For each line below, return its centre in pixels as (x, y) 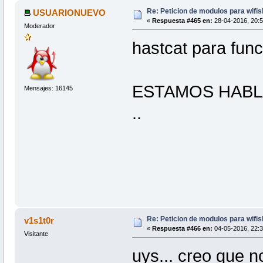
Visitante (36, 233)
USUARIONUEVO (70, 12)
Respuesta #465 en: (182, 20)
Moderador (39, 26)
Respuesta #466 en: (182, 228)
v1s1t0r (39, 220)
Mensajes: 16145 (48, 88)
